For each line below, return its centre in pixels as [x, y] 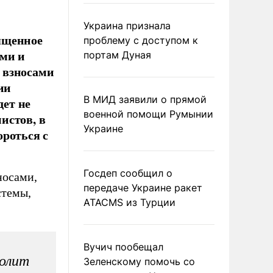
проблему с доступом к [141, 40]
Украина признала [127, 26]
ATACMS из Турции [129, 202]
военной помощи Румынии [148, 114]
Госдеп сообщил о [128, 173]
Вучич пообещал [123, 247]
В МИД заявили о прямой [145, 99]
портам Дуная [117, 55]
